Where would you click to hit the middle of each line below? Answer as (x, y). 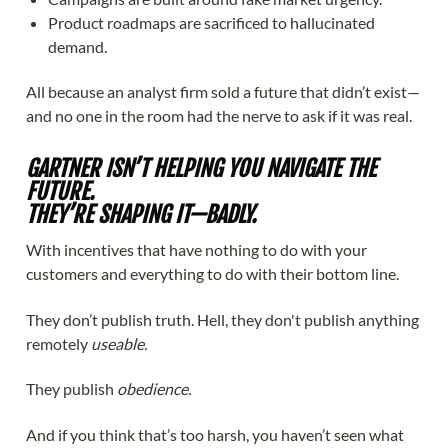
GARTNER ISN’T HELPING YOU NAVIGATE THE (201, 169)
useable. (119, 343)
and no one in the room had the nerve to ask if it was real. (219, 116)
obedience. (154, 389)
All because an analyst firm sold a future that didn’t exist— (223, 92)
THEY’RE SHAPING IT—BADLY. (141, 215)
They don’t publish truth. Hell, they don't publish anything (222, 319)
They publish (71, 389)
